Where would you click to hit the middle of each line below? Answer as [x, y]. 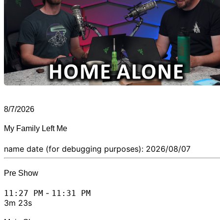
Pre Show [21, 173]
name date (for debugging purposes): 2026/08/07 [97, 149]
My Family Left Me [36, 129]
